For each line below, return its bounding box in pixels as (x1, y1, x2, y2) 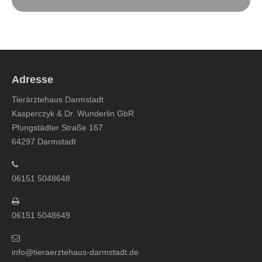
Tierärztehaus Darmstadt (12, 95, 104, 104)
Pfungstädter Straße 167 (12, 123, 103, 132)
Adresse (12, 74, 53, 85)
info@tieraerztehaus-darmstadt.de (12, 247, 139, 257)
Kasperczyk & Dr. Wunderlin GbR (12, 109, 134, 118)
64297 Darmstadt (12, 137, 76, 146)
